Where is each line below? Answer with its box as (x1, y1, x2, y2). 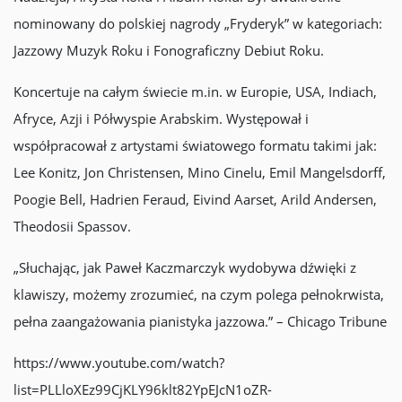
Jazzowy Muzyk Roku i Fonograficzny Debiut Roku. (13, 41, 324, 59)
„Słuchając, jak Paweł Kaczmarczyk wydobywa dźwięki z (13, 258, 356, 276)
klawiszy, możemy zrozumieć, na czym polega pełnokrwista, (13, 285, 384, 303)
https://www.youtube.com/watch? (13, 354, 224, 371)
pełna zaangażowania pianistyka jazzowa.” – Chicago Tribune (13, 312, 387, 330)
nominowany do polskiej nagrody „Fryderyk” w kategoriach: (13, 14, 382, 32)
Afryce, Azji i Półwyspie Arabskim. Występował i (13, 109, 309, 127)
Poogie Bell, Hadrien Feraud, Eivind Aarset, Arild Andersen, (13, 190, 377, 208)
